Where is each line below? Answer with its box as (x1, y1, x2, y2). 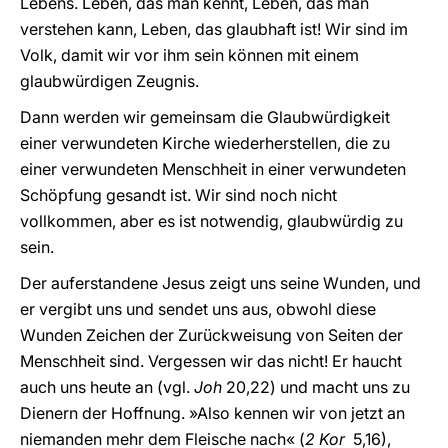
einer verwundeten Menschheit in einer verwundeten (20, 159, 406, 179)
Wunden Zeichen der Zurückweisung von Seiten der (20, 325, 403, 345)
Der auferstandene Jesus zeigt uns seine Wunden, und (20, 273, 421, 293)
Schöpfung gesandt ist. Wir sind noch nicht (20, 185, 337, 205)
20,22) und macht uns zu (222, 377, 410, 397)
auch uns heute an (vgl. (20, 377, 194, 397)
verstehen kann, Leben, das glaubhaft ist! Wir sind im (20, 19, 408, 39)
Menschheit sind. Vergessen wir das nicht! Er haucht (20, 351, 402, 371)
